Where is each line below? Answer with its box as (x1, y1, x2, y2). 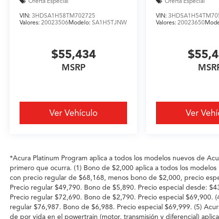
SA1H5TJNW (92, 18, 127, 26)
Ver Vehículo (49, 108, 98, 119)
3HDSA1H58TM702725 (32, 11, 95, 19)
